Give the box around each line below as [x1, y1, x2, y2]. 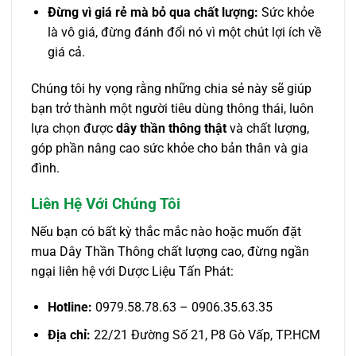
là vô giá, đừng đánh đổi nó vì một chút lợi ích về [47, 25, 321, 41]
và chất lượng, [226, 121, 309, 137]
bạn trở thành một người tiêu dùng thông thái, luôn [31, 101, 314, 117]
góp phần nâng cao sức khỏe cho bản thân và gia [31, 141, 308, 157]
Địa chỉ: [47, 327, 91, 342]
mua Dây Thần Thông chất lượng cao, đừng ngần [31, 243, 309, 259]
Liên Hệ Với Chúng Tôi [31, 194, 180, 213]
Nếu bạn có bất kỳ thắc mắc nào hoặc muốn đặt [31, 223, 301, 239]
